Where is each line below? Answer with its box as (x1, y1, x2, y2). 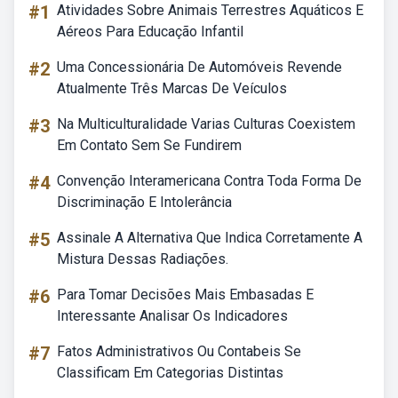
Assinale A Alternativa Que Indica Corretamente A (57, 229, 362, 246)
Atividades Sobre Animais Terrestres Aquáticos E (57, 2, 363, 19)
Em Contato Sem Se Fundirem (57, 137, 242, 154)
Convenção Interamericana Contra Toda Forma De (57, 172, 362, 189)
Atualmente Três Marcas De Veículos (57, 80, 287, 97)
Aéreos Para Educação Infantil (57, 23, 243, 40)
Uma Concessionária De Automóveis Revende (57, 59, 342, 76)
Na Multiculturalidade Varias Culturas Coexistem (57, 115, 355, 132)
